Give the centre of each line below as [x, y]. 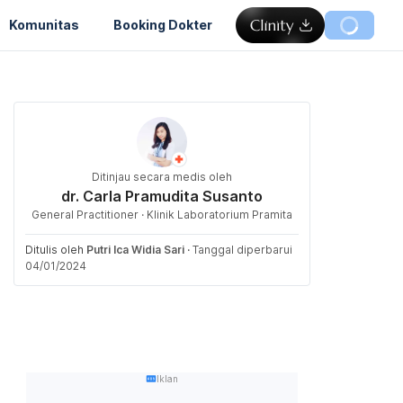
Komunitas [44, 24]
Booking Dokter [163, 24]
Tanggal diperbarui [242, 250]
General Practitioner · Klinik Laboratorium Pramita [162, 215]
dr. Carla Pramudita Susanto [162, 196]
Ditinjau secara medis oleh [162, 177]
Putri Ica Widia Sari [135, 250]
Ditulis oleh [56, 250]
